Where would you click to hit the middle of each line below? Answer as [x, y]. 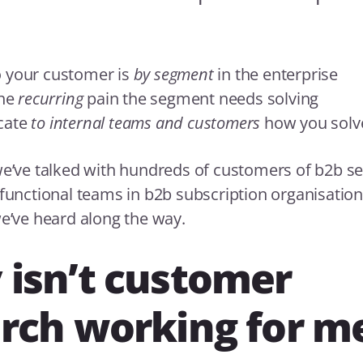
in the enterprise [275, 75]
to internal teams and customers [146, 123]
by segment [173, 75]
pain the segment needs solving [201, 99]
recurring [51, 99]
